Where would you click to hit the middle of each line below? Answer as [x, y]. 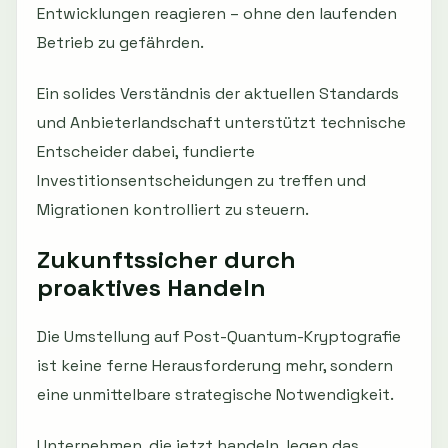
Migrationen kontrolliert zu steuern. [173, 210]
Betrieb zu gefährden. [120, 43]
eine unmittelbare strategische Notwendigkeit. [215, 395]
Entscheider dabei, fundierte [146, 152]
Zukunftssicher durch [166, 260]
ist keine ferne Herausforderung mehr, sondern [215, 366]
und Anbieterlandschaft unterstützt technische [221, 123]
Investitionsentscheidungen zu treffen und [201, 181]
